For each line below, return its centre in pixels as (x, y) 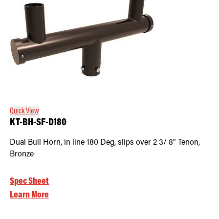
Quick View (24, 111)
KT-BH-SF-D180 (38, 123)
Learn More (29, 195)
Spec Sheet (29, 181)
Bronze (22, 154)
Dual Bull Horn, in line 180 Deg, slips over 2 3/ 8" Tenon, (105, 142)
